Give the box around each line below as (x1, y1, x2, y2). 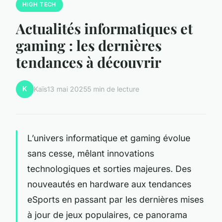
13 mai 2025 (47, 85, 87, 94)
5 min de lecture (87, 85, 139, 94)
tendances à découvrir (16, 52, 161, 71)
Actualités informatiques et (16, 18, 193, 38)
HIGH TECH (22, 1, 56, 8)
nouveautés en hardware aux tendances (27, 178, 191, 189)
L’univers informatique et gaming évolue (27, 132, 190, 143)
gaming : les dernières (16, 35, 162, 55)
